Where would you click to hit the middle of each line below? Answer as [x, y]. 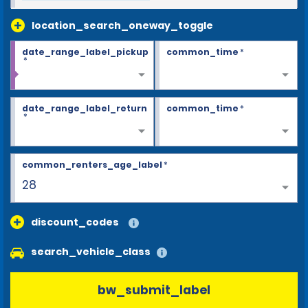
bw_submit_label [154, 290]
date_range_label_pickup [85, 52]
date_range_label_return [85, 108]
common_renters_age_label [92, 164]
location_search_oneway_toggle [122, 25]
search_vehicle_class [91, 251]
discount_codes [75, 222]
